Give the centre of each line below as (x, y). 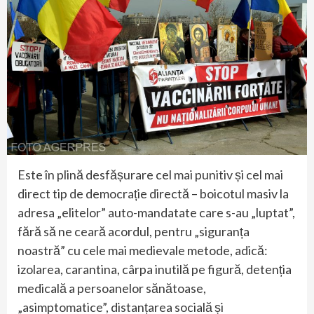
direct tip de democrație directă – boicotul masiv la (153, 194)
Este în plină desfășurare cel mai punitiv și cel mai (150, 175)
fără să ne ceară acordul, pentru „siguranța (134, 232)
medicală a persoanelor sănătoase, (112, 288)
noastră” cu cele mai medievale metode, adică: (143, 251)
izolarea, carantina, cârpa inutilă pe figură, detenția (155, 269)
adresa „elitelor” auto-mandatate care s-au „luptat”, (156, 213)
